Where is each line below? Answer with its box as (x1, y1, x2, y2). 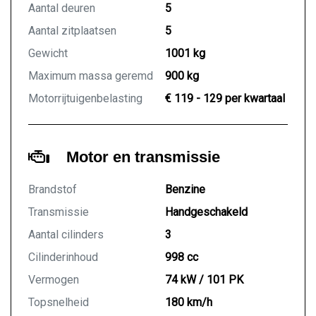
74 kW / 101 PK (165, 273, 243, 287)
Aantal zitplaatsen (28, 24, 116, 38)
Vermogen (28, 273, 79, 287)
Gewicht (28, 47, 68, 61)
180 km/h (165, 296, 212, 310)
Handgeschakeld (165, 205, 248, 219)
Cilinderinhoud (28, 250, 98, 265)
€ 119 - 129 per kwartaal (165, 92, 285, 106)
